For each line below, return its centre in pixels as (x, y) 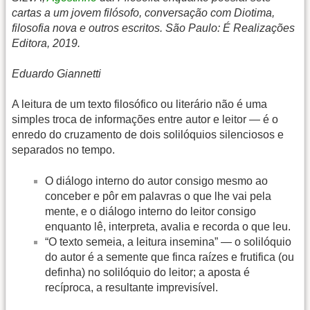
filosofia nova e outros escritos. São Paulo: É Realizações (153, 28)
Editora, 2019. (46, 43)
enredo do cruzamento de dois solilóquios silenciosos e (148, 135)
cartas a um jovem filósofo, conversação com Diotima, (143, 12)
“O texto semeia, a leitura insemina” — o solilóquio (168, 241)
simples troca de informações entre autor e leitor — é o (145, 120)
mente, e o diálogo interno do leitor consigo (151, 211)
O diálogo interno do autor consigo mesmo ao (156, 181)
